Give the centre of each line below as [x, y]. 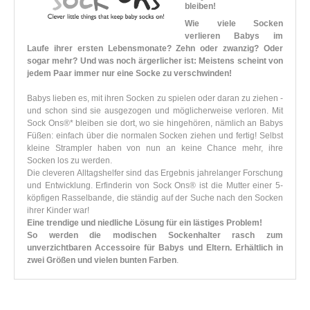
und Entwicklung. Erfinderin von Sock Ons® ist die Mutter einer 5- [155, 186]
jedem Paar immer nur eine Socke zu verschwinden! [129, 74]
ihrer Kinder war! [58, 211]
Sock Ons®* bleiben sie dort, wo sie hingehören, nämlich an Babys [155, 124]
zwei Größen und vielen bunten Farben [102, 261]
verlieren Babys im [234, 36]
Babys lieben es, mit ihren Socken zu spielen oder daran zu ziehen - [155, 99]
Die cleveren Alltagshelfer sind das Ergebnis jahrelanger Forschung [155, 173]
